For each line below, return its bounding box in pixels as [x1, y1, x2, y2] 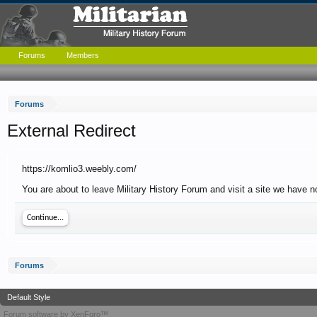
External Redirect [7, 121, 136, 140]
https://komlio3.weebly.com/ [22, 163, 137, 174]
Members [67, 51, 99, 59]
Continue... [27, 214, 64, 222]
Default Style [7, 293, 50, 301]
